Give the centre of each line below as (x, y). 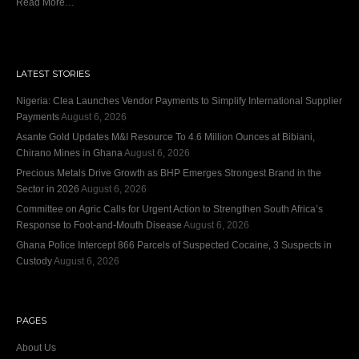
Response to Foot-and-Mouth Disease (99, 225)
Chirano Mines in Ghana (69, 153)
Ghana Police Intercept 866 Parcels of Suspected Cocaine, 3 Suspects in (174, 245)
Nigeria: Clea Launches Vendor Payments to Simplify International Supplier (179, 101)
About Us (36, 348)
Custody (34, 261)
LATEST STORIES (53, 74)
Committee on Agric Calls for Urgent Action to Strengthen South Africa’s (169, 209)
